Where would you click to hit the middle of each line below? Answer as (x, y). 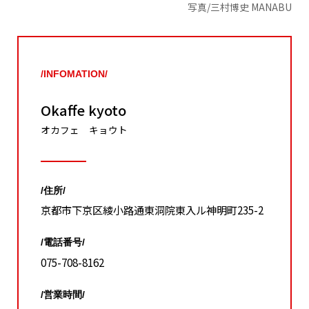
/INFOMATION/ (74, 74)
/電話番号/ (63, 243)
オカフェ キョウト (84, 130)
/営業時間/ (63, 295)
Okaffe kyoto (83, 110)
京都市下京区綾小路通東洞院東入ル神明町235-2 (152, 210)
